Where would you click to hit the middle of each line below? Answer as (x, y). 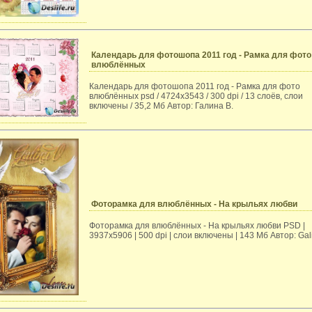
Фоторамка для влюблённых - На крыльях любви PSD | (197, 226)
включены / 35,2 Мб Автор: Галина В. (161, 106)
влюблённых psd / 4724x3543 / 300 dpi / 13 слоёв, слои (196, 96)
